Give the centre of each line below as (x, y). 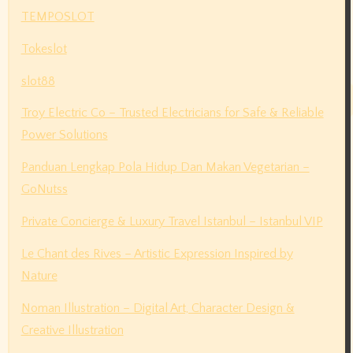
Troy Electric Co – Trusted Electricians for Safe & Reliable (172, 113)
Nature (39, 275)
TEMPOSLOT (58, 16)
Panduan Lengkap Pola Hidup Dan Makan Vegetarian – (165, 167)
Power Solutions (64, 135)
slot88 (38, 81)
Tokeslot (44, 48)
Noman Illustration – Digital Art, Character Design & (158, 308)
